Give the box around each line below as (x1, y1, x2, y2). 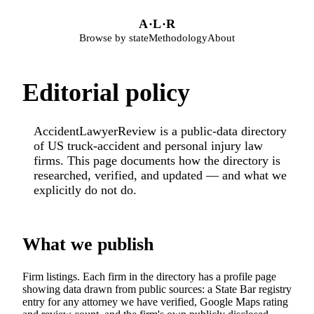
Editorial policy (22, 78, 190, 107)
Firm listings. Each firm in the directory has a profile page (22, 270, 276, 282)
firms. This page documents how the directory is (34, 153, 280, 168)
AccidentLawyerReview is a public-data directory (34, 124, 287, 138)
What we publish (22, 234, 153, 254)
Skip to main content (5, 5, 96, 17)
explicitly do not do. (34, 183, 137, 197)
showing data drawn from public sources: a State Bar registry (22, 282, 292, 295)
